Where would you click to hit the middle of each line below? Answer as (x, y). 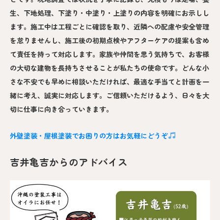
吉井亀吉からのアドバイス (69, 162)
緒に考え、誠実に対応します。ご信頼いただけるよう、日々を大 (110, 95)
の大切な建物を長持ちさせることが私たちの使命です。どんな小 (110, 68)
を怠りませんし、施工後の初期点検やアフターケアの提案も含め (110, 40)
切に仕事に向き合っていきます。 (61, 109)
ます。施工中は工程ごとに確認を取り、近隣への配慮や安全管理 (110, 26)
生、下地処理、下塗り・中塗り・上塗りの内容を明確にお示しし (110, 13)
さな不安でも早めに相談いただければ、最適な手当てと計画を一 (110, 81)
